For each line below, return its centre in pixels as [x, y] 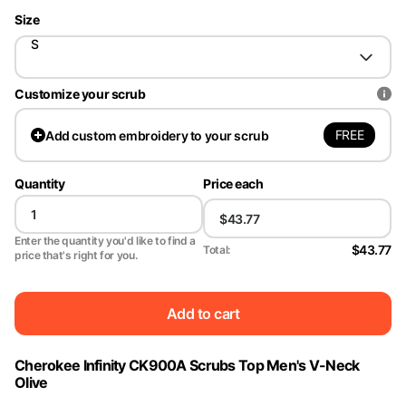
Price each [233, 184]
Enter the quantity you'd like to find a [105, 241]
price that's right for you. [76, 255]
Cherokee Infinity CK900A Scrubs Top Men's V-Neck [187, 365]
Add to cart [203, 313]
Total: [217, 249]
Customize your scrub [80, 93]
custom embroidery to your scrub [170, 135]
